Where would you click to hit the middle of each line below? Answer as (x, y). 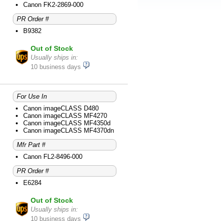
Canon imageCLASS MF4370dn (69, 131)
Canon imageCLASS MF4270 (65, 116)
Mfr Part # (31, 145)
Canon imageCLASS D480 (61, 109)
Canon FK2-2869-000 (53, 5)
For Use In (32, 97)
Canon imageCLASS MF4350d (67, 123)
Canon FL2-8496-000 (53, 157)
